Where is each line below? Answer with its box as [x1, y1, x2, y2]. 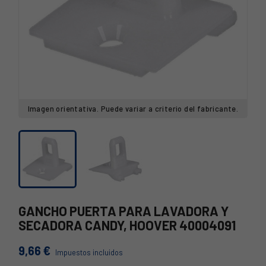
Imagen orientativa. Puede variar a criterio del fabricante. [27, 104, 239, 113]
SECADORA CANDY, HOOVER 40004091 [18, 217, 236, 233]
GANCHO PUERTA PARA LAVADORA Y [18, 203, 229, 218]
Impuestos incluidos [55, 248, 123, 257]
